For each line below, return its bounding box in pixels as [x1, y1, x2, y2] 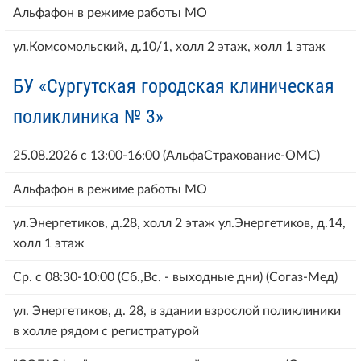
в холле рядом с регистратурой [13, 324, 199, 338]
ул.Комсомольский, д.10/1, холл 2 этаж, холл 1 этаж [13, 39, 326, 53]
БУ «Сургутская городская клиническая [13, 74, 334, 98]
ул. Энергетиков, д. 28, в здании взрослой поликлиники [13, 304, 341, 317]
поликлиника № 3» [13, 105, 164, 128]
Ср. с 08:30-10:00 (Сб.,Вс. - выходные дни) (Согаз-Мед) [13, 270, 338, 284]
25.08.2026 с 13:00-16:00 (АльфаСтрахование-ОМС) [13, 148, 320, 162]
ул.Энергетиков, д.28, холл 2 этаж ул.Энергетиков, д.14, [13, 216, 346, 230]
